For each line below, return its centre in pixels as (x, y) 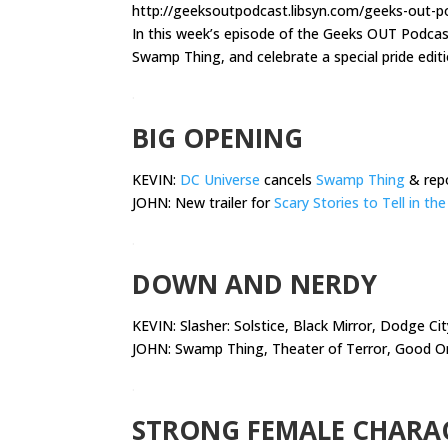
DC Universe (220, 180)
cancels (288, 180)
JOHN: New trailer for (203, 203)
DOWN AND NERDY (254, 284)
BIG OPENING (217, 138)
